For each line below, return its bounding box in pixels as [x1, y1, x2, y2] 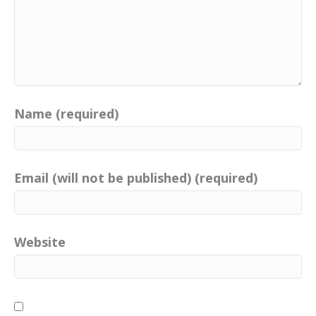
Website [14, 233, 66, 251]
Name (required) [14, 105, 119, 123]
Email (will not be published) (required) [14, 169, 257, 187]
